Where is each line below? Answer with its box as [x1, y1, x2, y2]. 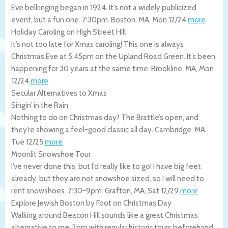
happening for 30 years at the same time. [11, 64, 151, 73]
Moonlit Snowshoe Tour [11, 149, 91, 159]
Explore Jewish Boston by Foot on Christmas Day [11, 198, 172, 208]
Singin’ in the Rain [11, 100, 68, 110]
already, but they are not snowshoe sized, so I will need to [11, 174, 204, 183]
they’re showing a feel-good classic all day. [11, 125, 155, 134]
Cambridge [155, 125, 191, 134]
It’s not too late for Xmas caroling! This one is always [11, 39, 184, 49]
